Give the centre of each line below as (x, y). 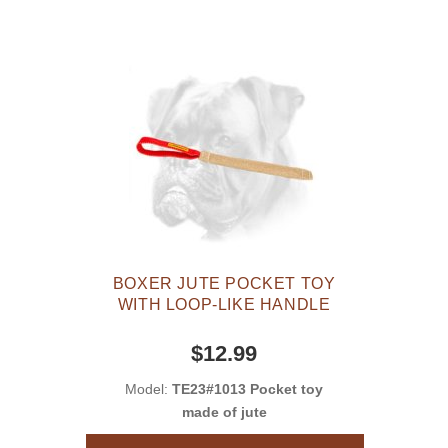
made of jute (224, 412)
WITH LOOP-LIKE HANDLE (224, 305)
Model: (148, 389)
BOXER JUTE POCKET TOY (224, 284)
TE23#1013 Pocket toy (247, 389)
